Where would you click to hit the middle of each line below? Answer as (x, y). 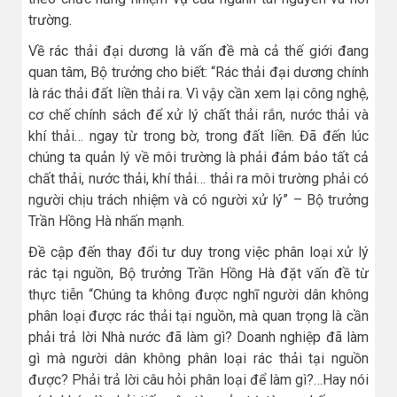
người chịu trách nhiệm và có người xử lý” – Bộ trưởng (198, 200)
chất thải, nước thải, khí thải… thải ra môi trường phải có (198, 179)
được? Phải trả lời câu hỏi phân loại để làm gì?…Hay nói (198, 380)
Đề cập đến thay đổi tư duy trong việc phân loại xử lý (198, 253)
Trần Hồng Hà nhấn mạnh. (106, 222)
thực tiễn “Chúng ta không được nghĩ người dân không (198, 295)
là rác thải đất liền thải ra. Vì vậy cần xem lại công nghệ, (198, 94)
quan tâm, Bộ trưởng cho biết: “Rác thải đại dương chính (198, 73)
